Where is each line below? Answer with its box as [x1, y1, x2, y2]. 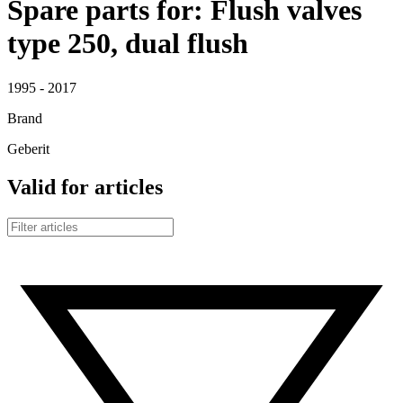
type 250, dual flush [7, 27, 248, 60]
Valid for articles [7, 175, 163, 199]
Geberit [7, 140, 49, 157]
